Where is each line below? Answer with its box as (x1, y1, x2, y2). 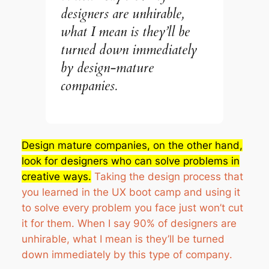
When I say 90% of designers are (77, 217, 237, 230)
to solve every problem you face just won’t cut (21, 202, 243, 214)
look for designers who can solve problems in (21, 155, 240, 168)
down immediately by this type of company (21, 249, 229, 261)
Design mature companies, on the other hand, (21, 139, 243, 152)
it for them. (21, 217, 77, 230)
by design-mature (61, 58, 154, 77)
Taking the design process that (91, 171, 243, 183)
